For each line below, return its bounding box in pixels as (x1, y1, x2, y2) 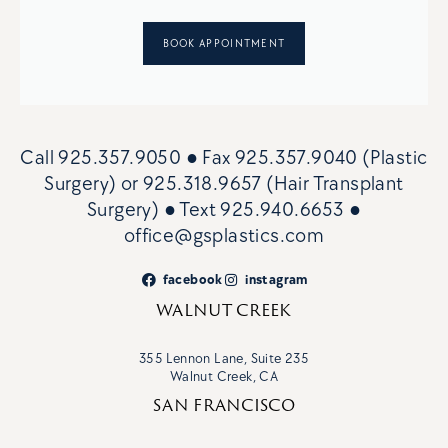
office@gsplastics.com (123, 224, 325, 249)
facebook (162, 272, 223, 289)
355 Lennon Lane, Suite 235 (138, 350, 310, 368)
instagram (245, 272, 308, 289)
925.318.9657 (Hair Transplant (143, 172, 404, 197)
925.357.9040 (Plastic (235, 146, 428, 171)
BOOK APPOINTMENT (162, 37, 286, 51)
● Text (159, 198, 221, 223)
